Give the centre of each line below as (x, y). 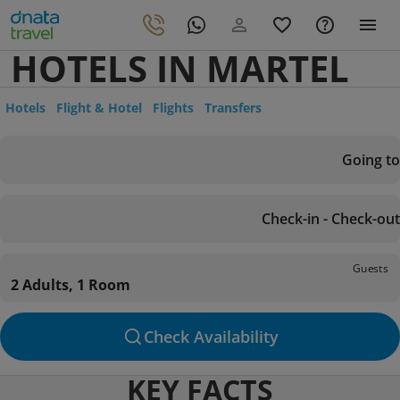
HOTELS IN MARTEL (180, 68)
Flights (173, 108)
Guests (371, 268)
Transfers (233, 108)
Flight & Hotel (99, 108)
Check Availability (211, 337)
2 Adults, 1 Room (71, 285)
